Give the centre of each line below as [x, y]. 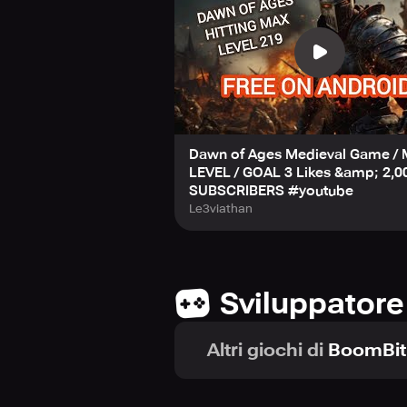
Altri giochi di [265, 349]
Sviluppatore [312, 303]
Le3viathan [221, 208]
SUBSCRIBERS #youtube [271, 190]
